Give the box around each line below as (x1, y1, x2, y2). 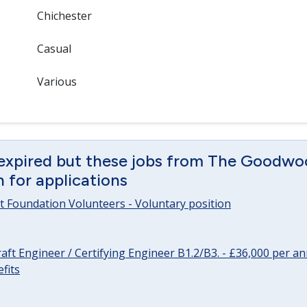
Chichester (36, 8, 92, 23)
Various (36, 74, 77, 89)
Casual (36, 41, 71, 56)
